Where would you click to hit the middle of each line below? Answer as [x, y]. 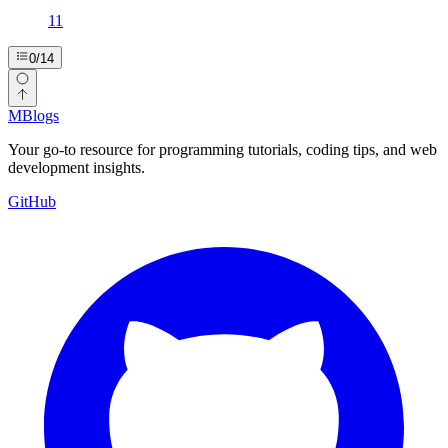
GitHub [32, 202]
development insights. [76, 168]
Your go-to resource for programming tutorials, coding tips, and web [222, 150]
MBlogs [33, 116]
